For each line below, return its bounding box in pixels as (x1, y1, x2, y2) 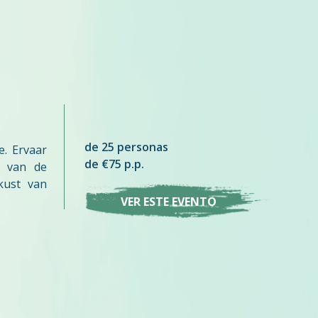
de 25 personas (84, 139, 169, 155)
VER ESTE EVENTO (120, 193, 216, 209)
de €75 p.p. (84, 156, 145, 172)
